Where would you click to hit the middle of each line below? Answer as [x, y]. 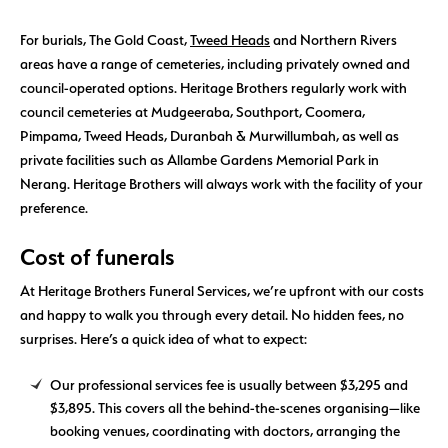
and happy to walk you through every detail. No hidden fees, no [212, 314]
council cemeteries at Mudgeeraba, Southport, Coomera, [192, 112]
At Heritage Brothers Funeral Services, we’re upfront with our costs [222, 290]
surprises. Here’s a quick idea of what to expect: [163, 338]
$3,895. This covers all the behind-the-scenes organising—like [235, 408]
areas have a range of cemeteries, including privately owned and [215, 64]
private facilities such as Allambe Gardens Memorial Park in [199, 160]
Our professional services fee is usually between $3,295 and [229, 385]
